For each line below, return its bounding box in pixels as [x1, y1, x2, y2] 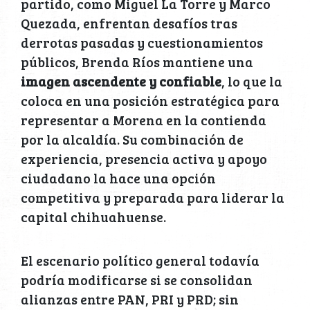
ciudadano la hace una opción [21, 169, 216, 188]
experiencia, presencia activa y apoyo [21, 149, 267, 168]
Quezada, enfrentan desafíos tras [21, 14, 237, 33]
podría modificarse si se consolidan [21, 271, 253, 289]
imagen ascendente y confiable [21, 72, 221, 91]
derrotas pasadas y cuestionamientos [21, 33, 263, 52]
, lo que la [221, 72, 282, 91]
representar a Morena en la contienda [21, 111, 266, 129]
